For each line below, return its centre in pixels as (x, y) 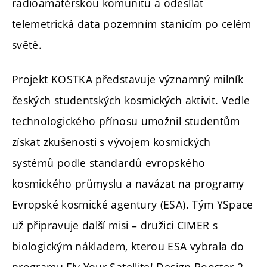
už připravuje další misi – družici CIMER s (115, 225)
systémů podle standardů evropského (109, 162)
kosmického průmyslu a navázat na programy (128, 183)
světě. (27, 45)
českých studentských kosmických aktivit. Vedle (131, 100)
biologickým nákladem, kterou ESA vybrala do (128, 246)
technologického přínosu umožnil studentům (126, 121)
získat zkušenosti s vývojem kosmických (111, 142)
